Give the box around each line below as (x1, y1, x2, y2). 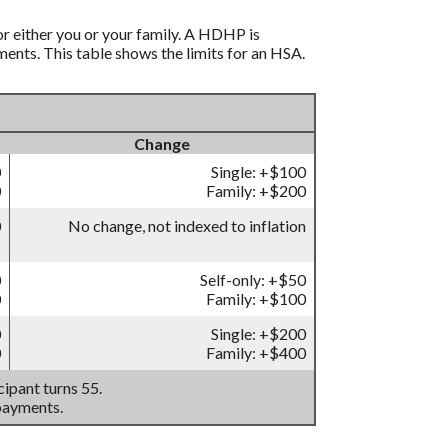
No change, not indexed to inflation (68, 216, 306, 236)
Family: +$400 (206, 343, 306, 363)
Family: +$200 (206, 181, 306, 201)
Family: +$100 (206, 289, 306, 309)
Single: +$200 (211, 324, 306, 344)
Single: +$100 (211, 162, 306, 182)
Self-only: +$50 (200, 270, 306, 290)
